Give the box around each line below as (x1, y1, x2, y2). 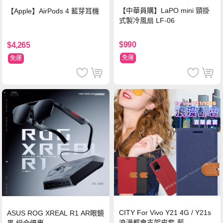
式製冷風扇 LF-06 (119, 16, 175, 25)
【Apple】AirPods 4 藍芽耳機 (7, 7, 100, 15)
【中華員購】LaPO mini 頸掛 (119, 6, 210, 15)
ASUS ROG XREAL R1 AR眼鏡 (7, 209, 105, 218)
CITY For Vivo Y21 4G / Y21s (119, 209, 212, 217)
